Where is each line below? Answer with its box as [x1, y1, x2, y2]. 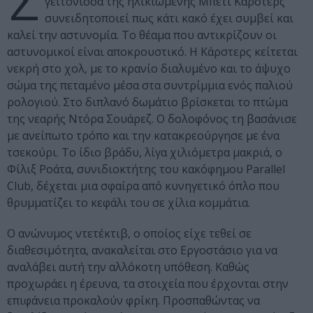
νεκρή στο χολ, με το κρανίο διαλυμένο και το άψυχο [7, 61, 291, 77]
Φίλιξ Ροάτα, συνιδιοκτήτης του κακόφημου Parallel [7, 161, 285, 177]
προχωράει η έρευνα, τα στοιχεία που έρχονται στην [7, 276, 289, 292]
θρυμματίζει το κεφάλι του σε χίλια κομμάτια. [7, 195, 250, 211]
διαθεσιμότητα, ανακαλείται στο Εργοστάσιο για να [7, 242, 277, 259]
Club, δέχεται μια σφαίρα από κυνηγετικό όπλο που [7, 178, 279, 194]
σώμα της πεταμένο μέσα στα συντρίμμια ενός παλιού [7, 78, 293, 94]
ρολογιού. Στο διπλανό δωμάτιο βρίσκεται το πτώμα [7, 94, 288, 110]
